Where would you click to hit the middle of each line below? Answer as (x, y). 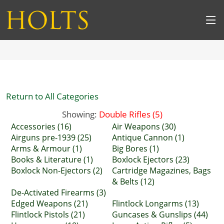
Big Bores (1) (135, 148)
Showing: (80, 114)
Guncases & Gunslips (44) (160, 214)
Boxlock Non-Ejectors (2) (57, 170)
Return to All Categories (52, 96)
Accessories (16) (41, 126)
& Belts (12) (133, 181)
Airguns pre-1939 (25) (51, 137)
